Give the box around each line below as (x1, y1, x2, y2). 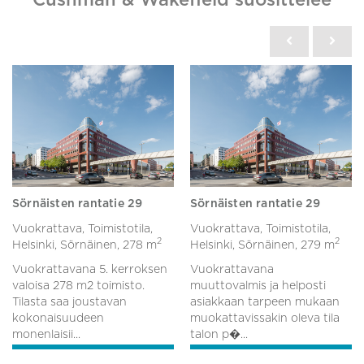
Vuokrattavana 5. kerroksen (12, 263, 167, 275)
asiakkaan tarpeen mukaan (190, 296, 340, 308)
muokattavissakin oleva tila (190, 312, 340, 324)
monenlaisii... (12, 328, 80, 340)
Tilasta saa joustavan (12, 296, 127, 308)
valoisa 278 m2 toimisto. (12, 279, 145, 292)
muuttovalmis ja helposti (190, 279, 326, 292)
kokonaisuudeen (12, 312, 104, 324)
